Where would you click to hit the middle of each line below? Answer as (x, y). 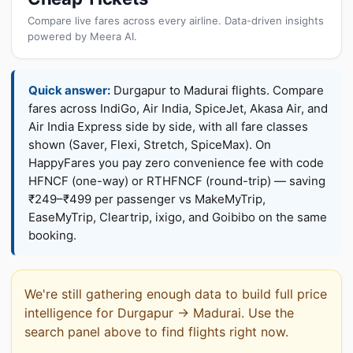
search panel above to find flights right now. (156, 332)
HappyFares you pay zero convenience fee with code (176, 163)
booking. (52, 235)
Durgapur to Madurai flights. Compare (217, 90)
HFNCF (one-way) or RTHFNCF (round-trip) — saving (177, 181)
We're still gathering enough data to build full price (176, 294)
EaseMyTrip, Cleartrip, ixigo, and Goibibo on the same (178, 217)
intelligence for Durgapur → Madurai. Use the (159, 313)
